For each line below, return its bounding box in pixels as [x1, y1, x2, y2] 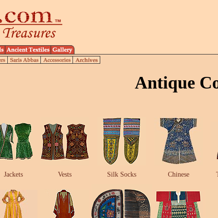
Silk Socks [107, 171, 136, 178]
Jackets [3, 171, 23, 178]
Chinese [168, 171, 189, 178]
